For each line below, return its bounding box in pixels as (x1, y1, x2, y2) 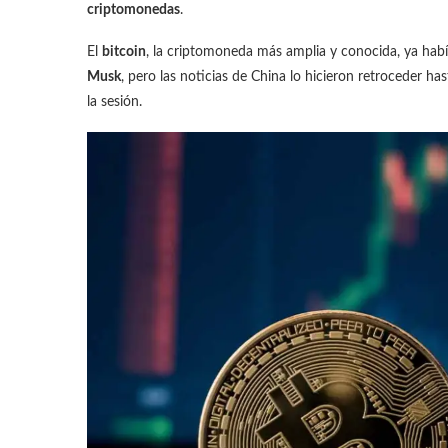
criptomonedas (87, 2, 180, 17)
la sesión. (87, 94, 142, 109)
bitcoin (102, 44, 146, 59)
